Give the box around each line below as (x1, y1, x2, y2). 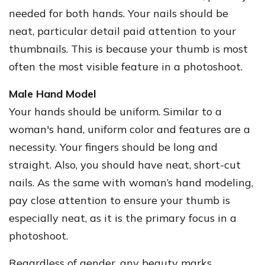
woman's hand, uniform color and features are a (9, 122, 250, 136)
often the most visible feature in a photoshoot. (9, 59, 243, 73)
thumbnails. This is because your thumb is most (9, 41, 248, 56)
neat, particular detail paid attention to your (9, 24, 236, 38)
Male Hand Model (9, 86, 96, 101)
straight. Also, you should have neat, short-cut (9, 157, 241, 172)
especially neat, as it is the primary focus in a (9, 211, 237, 225)
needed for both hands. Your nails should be (9, 6, 228, 20)
